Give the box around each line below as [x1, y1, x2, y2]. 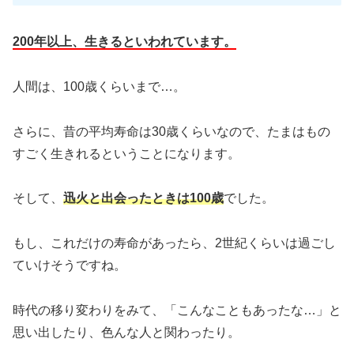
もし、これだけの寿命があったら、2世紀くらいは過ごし [13, 236, 336, 250]
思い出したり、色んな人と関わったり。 [13, 325, 240, 339]
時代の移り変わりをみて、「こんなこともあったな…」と [13, 303, 341, 317]
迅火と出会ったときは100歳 [63, 191, 224, 205]
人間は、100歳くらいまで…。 [13, 79, 186, 93]
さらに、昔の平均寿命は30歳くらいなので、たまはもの [13, 124, 330, 138]
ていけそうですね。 [13, 258, 126, 273]
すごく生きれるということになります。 [13, 146, 240, 160]
